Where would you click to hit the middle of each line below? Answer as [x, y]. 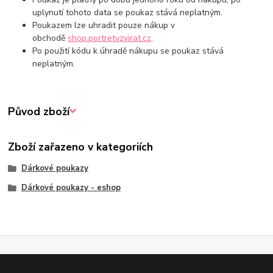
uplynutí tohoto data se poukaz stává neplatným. [128, 12]
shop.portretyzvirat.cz [110, 38]
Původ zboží [39, 111]
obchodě [50, 38]
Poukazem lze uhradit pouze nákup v [104, 25]
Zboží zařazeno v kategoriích [81, 147]
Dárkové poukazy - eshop [71, 187]
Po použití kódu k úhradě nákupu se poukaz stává [128, 51]
